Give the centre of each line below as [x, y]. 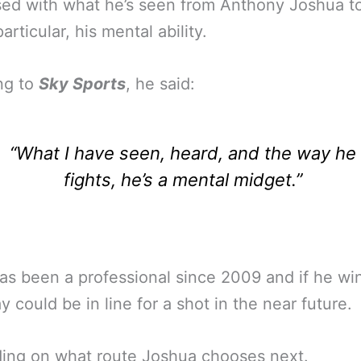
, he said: [160, 84]
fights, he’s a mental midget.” [183, 180]
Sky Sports [82, 84]
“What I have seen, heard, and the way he [183, 153]
